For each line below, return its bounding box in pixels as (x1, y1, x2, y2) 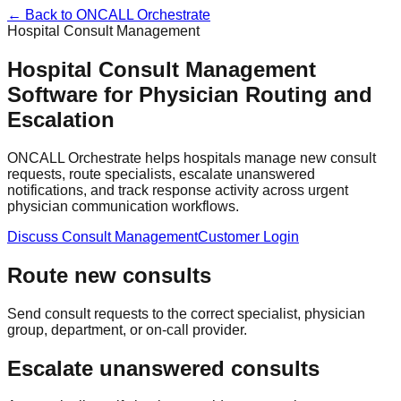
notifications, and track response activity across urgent (7, 182, 348, 198)
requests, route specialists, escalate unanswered (7, 166, 315, 182)
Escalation (7, 107, 115, 132)
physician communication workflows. (7, 198, 239, 214)
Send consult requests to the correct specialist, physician (7, 305, 365, 321)
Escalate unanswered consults (7, 355, 320, 380)
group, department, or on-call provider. (7, 321, 247, 337)
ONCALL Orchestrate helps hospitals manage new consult (7, 149, 376, 166)
